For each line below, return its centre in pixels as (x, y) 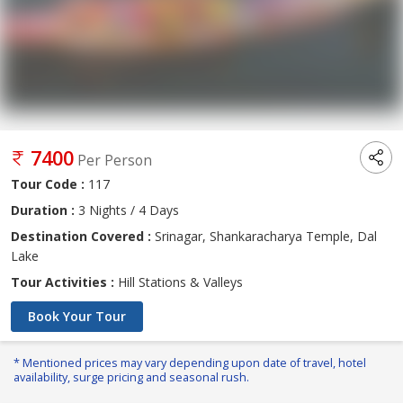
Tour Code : (48, 184)
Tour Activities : (63, 282)
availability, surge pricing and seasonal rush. (131, 378)
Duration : (43, 210)
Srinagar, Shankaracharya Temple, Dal (264, 237)
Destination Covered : (81, 237)
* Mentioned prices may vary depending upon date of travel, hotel (190, 363)
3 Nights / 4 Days (127, 210)
